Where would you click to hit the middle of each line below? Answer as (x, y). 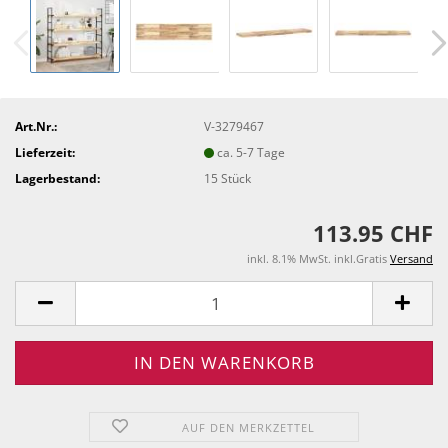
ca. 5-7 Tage (251, 152)
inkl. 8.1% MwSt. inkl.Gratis (318, 258)
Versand (411, 258)
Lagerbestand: (57, 178)
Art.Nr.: (36, 126)
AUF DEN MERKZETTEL (249, 427)
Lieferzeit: (45, 152)
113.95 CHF (373, 233)
